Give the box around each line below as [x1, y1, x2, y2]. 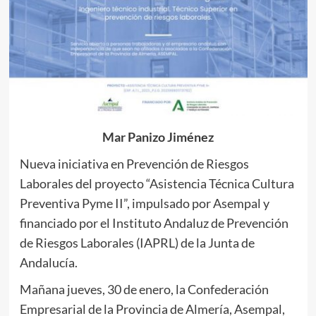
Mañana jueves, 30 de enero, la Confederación [19, 281, 269, 298]
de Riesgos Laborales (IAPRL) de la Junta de [19, 235, 255, 251]
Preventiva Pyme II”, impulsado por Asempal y [19, 195, 269, 212]
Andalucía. [19, 255, 78, 271]
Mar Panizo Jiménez [102, 129, 214, 145]
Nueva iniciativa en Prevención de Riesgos [19, 156, 249, 172]
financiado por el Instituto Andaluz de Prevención [19, 215, 288, 231]
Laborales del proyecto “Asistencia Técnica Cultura [19, 176, 294, 192]
